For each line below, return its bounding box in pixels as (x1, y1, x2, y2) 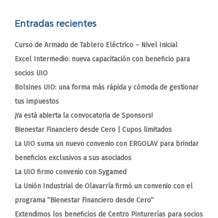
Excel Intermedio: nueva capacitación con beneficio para (15, 55, 190, 64)
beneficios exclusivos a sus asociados (15, 154, 131, 163)
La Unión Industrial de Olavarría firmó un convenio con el (15, 182, 193, 191)
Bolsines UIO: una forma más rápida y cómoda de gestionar (15, 83, 199, 92)
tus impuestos (15, 97, 59, 106)
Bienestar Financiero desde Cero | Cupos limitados (15, 126, 172, 134)
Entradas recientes (15, 18, 96, 29)
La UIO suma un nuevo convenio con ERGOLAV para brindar (15, 140, 199, 148)
